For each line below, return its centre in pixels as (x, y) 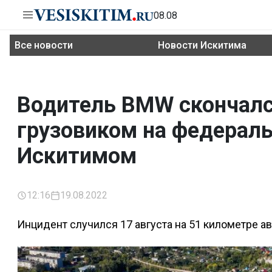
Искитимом (77, 156)
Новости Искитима (202, 45)
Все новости (44, 45)
